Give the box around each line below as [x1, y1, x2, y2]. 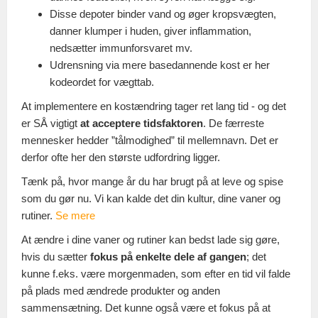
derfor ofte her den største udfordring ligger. [21, 150, 220, 163]
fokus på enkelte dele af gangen [90, 250, 246, 263]
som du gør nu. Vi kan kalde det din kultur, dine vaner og [21, 192, 280, 204]
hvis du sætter [21, 250, 90, 263]
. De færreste [203, 116, 264, 129]
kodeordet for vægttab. [50, 75, 154, 88]
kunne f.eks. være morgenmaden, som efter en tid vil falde [21, 267, 290, 280]
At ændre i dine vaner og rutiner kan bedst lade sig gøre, [21, 233, 280, 246]
